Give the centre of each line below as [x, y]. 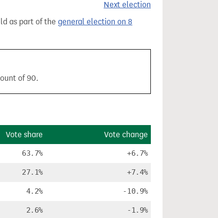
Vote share [24, 135]
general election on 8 [95, 22]
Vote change [126, 135]
